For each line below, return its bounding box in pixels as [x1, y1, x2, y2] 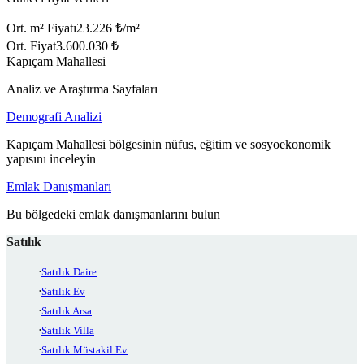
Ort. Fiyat [6, 39, 56, 54]
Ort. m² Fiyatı [6, 21, 76, 36]
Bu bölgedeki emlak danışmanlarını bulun [6, 207, 220, 222]
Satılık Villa [41, 324, 94, 337]
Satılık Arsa [41, 305, 92, 318]
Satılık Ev [41, 285, 85, 298]
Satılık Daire [41, 266, 97, 279]
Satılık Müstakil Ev [41, 344, 128, 357]
